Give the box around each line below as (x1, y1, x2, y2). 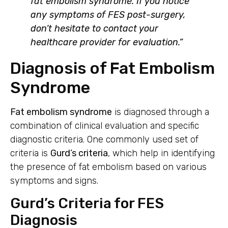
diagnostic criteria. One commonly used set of (10, 134, 198, 146)
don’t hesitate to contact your (31, 23, 158, 35)
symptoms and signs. (10, 175, 98, 187)
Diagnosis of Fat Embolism (10, 59, 215, 78)
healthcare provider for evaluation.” (31, 37, 183, 48)
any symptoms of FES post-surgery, (31, 9, 186, 21)
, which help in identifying (108, 148, 215, 159)
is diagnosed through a (112, 106, 209, 118)
